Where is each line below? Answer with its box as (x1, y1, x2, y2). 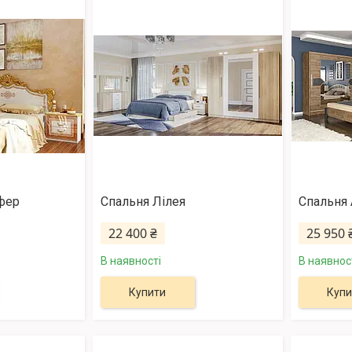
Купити (129, 286, 167, 299)
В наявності (100, 255, 161, 268)
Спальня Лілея (100, 194, 185, 210)
